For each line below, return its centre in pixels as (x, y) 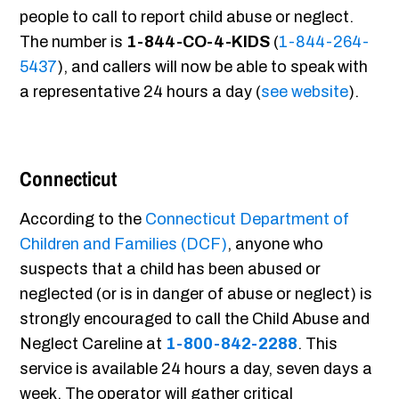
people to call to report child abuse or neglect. (187, 17)
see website (305, 92)
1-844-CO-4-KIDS (199, 42)
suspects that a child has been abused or (171, 269)
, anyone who (276, 244)
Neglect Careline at (93, 344)
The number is (73, 42)
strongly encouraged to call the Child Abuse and (195, 319)
